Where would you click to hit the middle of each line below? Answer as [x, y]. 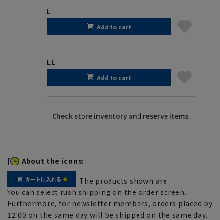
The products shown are [123, 180]
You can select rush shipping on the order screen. [97, 192]
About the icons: [53, 160]
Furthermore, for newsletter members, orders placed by [110, 203]
